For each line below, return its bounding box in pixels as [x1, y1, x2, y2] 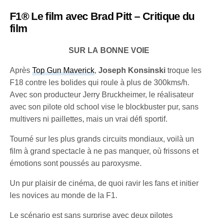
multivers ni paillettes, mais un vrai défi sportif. [10, 114, 168, 123]
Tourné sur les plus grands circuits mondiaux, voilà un [10, 134, 195, 143]
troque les [165, 66, 202, 74]
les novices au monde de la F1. [10, 191, 118, 200]
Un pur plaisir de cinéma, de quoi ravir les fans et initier [10, 179, 199, 187]
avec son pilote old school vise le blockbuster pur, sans [10, 102, 199, 111]
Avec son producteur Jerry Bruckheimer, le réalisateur [10, 90, 194, 99]
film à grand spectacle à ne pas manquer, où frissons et [10, 146, 199, 155]
